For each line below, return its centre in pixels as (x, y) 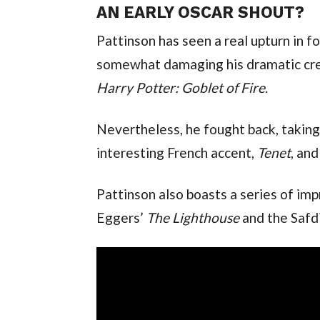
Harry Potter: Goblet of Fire (180, 87)
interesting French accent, (176, 152)
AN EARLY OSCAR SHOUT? (200, 12)
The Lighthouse (194, 217)
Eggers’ (121, 217)
